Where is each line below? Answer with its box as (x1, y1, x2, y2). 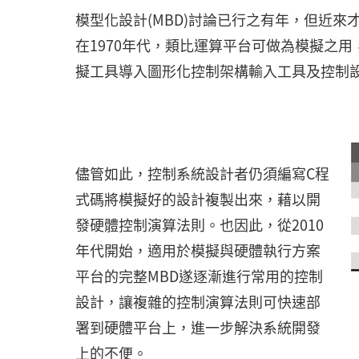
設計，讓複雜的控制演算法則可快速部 (75, 291, 321, 313)
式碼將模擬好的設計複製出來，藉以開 (75, 188, 321, 210)
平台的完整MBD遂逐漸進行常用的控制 (75, 265, 323, 287)
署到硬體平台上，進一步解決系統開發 (75, 317, 321, 338)
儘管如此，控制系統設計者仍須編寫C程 (75, 163, 329, 184)
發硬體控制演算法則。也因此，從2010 (75, 214, 324, 236)
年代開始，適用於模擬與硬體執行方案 (75, 240, 321, 261)
